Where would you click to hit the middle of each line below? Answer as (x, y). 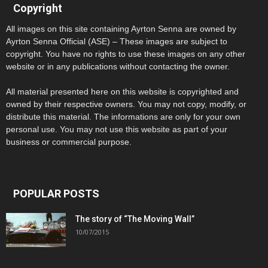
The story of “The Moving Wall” (135, 219)
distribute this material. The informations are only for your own (123, 116)
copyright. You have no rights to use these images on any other (126, 54)
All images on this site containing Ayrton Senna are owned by (121, 28)
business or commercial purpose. (69, 141)
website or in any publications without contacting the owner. (118, 66)
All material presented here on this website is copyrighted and (122, 91)
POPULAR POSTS (56, 193)
